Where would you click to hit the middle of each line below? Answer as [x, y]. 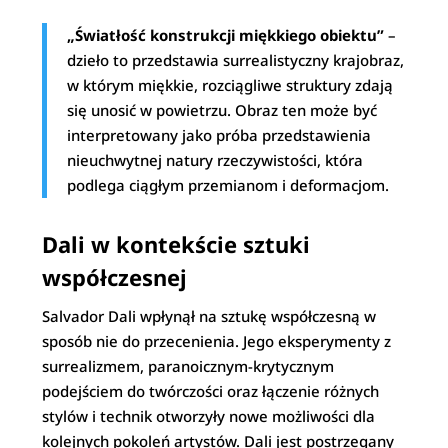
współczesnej [115, 277]
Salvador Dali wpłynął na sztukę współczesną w [209, 316]
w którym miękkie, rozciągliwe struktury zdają [230, 85]
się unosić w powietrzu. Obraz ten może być [222, 110]
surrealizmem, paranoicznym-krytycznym [188, 366]
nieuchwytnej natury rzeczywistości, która [215, 160]
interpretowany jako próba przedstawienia [219, 135]
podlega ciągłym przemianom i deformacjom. [228, 185]
